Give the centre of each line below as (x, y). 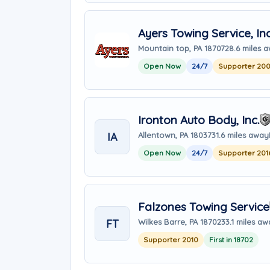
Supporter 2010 (171, 239)
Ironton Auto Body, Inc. (199, 120)
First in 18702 (231, 239)
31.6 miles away (240, 135)
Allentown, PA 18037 (175, 135)
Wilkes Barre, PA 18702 (180, 221)
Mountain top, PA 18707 (181, 48)
